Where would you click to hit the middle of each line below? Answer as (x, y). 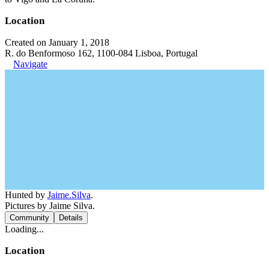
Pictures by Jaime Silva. (50, 206)
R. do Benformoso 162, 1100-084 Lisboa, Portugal (101, 53)
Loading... (24, 229)
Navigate (30, 64)
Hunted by (26, 195)
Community (29, 218)
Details (71, 218)
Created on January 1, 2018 (57, 42)
